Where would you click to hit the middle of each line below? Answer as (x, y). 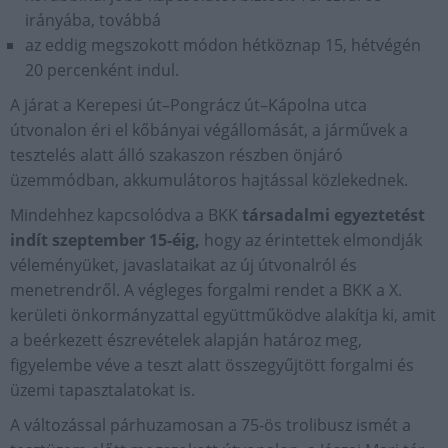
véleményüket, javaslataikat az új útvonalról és (183, 265)
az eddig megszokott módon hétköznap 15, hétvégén (223, 45)
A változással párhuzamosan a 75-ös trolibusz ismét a (210, 425)
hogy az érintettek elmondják (311, 240)
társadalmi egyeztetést (333, 215)
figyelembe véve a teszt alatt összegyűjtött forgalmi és (212, 365)
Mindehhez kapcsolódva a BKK (126, 215)
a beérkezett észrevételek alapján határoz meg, (186, 340)
